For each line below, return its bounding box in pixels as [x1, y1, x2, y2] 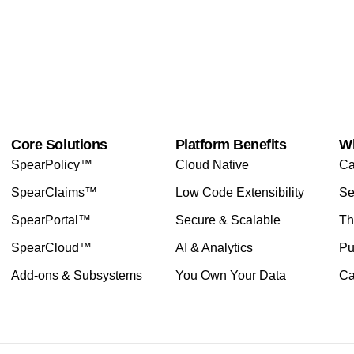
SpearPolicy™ [11, 157, 93, 171]
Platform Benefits [175, 136, 287, 153]
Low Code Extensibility [175, 185, 304, 199]
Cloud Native [175, 157, 249, 171]
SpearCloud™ [11, 240, 92, 254]
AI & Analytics [175, 240, 253, 254]
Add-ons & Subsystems [11, 268, 143, 282]
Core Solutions [11, 136, 107, 153]
